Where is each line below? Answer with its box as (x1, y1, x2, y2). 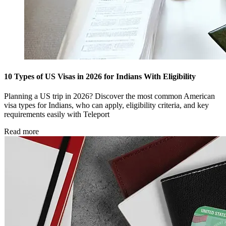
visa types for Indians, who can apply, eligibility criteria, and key (4, 101, 209, 110)
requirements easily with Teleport (4, 110, 109, 119)
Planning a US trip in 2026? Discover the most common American (4, 92, 215, 101)
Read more (4, 127, 39, 136)
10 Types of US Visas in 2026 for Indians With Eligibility (4, 72, 196, 81)
